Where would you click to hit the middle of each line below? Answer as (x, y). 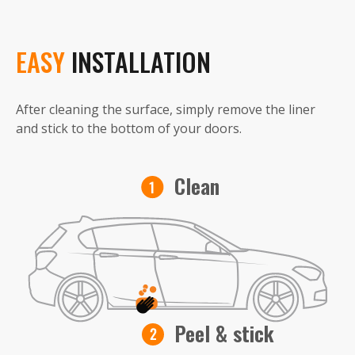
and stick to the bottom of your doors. (129, 129)
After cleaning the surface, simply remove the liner (166, 110)
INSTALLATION (141, 62)
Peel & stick (224, 334)
